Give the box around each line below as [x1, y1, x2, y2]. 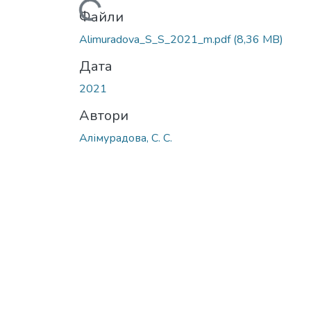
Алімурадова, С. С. [79, 130, 172, 146]
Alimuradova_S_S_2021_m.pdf [79, 31, 233, 47]
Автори [79, 106, 128, 125]
